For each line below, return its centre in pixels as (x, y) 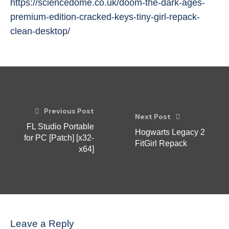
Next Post (153, 117)
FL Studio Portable (60, 127)
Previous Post (69, 111)
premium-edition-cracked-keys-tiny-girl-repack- (105, 17)
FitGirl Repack (161, 143)
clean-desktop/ (40, 31)
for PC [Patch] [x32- (59, 138)
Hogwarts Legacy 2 (170, 132)
